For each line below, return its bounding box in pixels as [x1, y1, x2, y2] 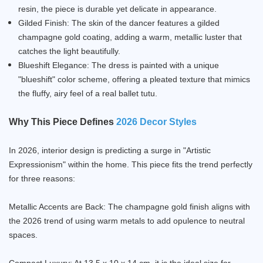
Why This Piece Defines [9, 116, 116, 127]
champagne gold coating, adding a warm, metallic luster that [18, 32, 242, 42]
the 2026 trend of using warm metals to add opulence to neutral [9, 215, 245, 225]
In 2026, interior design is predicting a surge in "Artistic [9, 145, 211, 155]
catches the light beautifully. [18, 46, 120, 56]
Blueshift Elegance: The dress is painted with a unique [18, 60, 219, 70]
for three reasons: [9, 173, 75, 183]
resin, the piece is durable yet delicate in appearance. [18, 4, 217, 14]
